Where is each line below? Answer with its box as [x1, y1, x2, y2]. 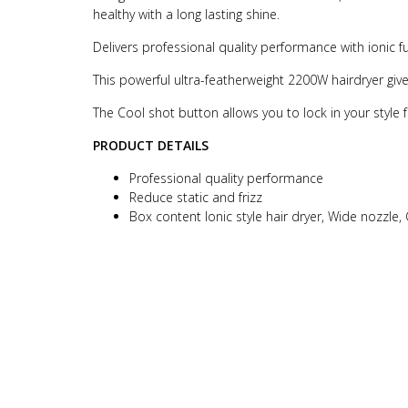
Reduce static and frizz [129, 189, 262, 206]
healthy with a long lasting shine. [93, 5, 280, 23]
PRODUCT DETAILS [93, 137, 209, 154]
